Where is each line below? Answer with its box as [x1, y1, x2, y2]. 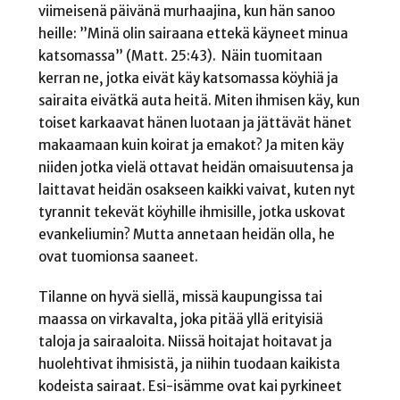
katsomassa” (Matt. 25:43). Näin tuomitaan [37, 47, 322, 65]
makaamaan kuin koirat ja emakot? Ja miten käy [37, 137, 344, 154]
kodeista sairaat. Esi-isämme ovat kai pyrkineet [37, 377, 342, 395]
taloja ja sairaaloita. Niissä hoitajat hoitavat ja [37, 332, 332, 350]
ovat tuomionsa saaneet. [37, 248, 198, 266]
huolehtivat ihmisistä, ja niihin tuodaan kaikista [37, 354, 340, 372]
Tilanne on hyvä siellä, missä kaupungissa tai [37, 287, 322, 305]
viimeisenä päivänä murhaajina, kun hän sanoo [37, 3, 335, 21]
